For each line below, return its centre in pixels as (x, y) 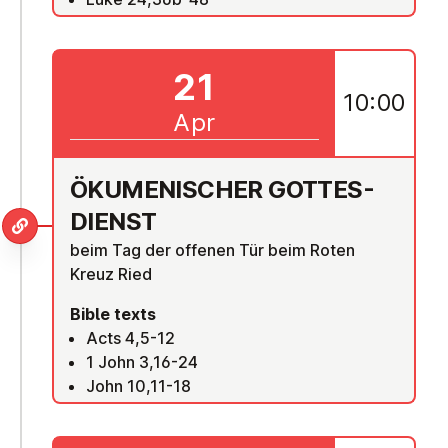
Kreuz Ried (111, 273)
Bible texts (113, 313)
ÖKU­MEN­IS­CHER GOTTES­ (222, 189)
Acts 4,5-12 (130, 337)
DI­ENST (113, 221)
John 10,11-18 (138, 385)
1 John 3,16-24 (142, 361)
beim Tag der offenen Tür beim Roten (212, 249)
